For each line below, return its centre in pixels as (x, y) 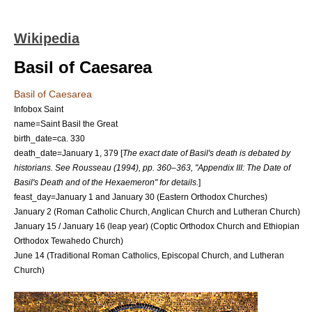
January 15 (35, 226)
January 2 (33, 211)
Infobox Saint (39, 109)
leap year (128, 226)
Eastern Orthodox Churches (212, 197)
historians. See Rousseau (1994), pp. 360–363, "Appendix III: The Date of (152, 167)
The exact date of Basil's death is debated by (206, 153)
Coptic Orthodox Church (199, 226)
